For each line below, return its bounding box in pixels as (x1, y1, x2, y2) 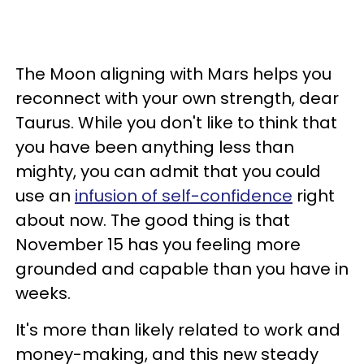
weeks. (15, 282, 75, 305)
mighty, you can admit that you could (15, 160, 321, 183)
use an (15, 184, 75, 207)
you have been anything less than (15, 136, 294, 158)
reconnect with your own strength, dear (15, 87, 339, 110)
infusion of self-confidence (75, 184, 292, 207)
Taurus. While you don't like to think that (15, 111, 337, 134)
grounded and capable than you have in (15, 258, 349, 280)
